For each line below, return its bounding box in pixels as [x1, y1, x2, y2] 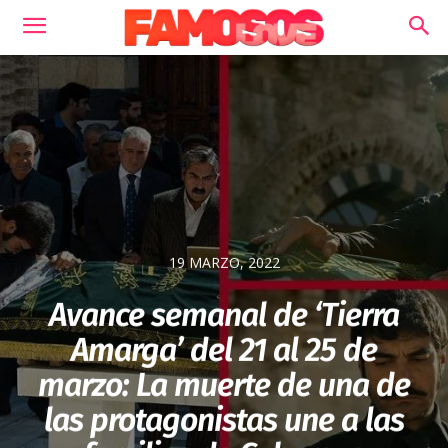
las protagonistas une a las [44, 401, 404, 440]
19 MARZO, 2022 [168, 253, 280, 273]
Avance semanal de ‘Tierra [49, 296, 399, 335]
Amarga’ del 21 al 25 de [71, 331, 377, 370]
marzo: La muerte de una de [38, 366, 410, 405]
